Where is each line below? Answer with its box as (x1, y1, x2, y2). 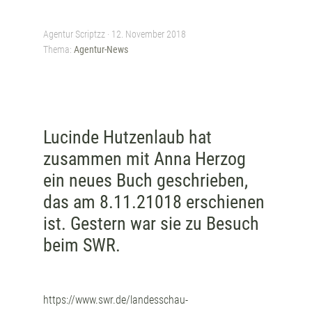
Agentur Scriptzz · (43, 29, 112, 40)
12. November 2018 (111, 29, 187, 40)
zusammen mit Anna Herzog (43, 148, 247, 169)
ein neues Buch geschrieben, (43, 170, 249, 191)
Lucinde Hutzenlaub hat (43, 127, 212, 148)
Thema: (43, 44, 75, 55)
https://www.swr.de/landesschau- (43, 293, 189, 306)
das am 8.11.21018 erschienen (43, 192, 265, 212)
